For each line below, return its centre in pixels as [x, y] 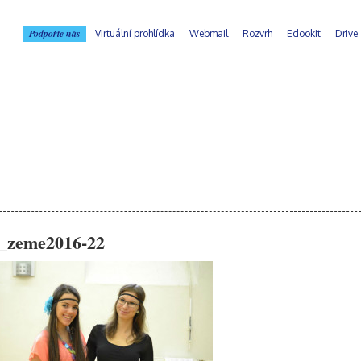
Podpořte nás [55, 33]
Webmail [209, 33]
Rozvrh [257, 33]
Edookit [304, 33]
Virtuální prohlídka [135, 33]
